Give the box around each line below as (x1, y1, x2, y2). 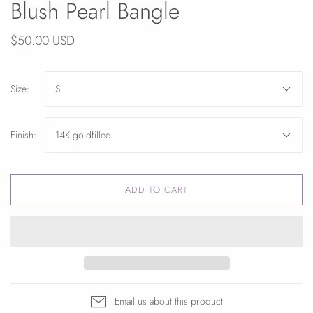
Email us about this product (114, 294, 223, 309)
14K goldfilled (55, 128, 111, 143)
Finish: (10, 128, 36, 143)
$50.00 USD (10, 31, 75, 50)
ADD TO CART (124, 183, 189, 197)
